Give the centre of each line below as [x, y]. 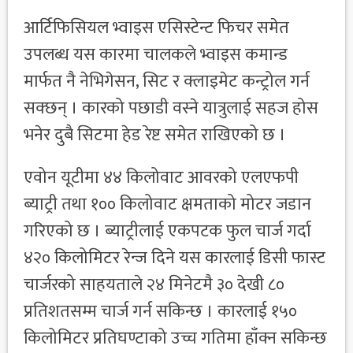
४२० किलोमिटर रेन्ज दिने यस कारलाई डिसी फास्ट [175, 258]
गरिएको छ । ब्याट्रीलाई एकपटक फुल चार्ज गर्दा [167, 231]
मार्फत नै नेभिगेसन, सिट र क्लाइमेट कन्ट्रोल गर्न [167, 81]
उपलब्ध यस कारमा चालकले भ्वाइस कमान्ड [156, 54]
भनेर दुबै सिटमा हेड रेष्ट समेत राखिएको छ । [155, 135]
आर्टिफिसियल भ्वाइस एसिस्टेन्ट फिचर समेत [156, 28]
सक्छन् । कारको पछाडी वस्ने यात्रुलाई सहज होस [171, 108]
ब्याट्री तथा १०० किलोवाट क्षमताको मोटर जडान [167, 204]
